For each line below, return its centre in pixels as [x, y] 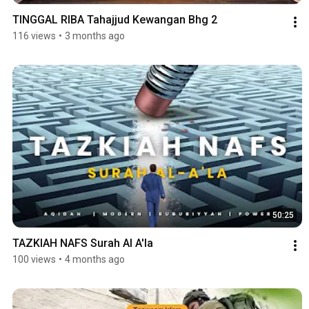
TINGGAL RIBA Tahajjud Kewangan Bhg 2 [115, 19]
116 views [34, 36]
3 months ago [95, 36]
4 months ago [95, 260]
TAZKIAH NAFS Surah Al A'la [83, 243]
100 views [34, 260]
